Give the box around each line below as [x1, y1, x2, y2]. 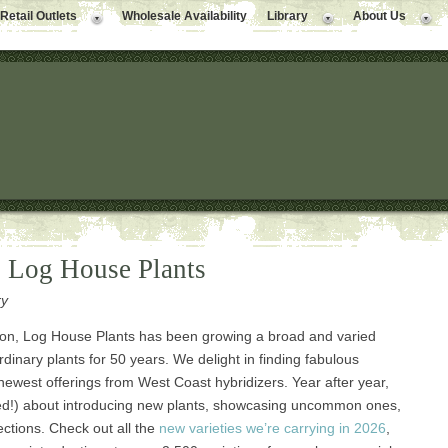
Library [267, 9, 308, 23]
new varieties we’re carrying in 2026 [158, 420, 386, 436]
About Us [353, 9, 406, 23]
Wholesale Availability [122, 9, 247, 23]
